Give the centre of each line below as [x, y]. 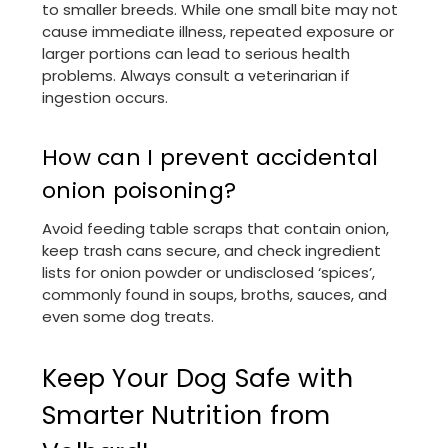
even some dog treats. [128, 317]
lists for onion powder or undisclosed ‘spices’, [208, 273]
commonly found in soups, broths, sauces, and [214, 295]
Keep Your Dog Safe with [197, 378]
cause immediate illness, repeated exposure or [218, 32]
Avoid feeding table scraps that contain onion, [215, 229]
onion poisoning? [139, 191]
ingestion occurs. [105, 98]
